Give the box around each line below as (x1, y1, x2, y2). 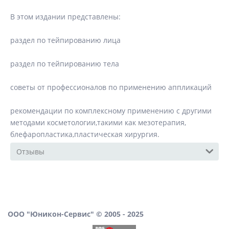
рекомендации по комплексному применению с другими (10, 106, 212, 116)
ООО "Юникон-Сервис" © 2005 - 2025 (8, 209, 144, 219)
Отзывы (16, 147, 44, 156)
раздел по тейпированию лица (10, 35, 121, 45)
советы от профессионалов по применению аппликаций (10, 82, 212, 92)
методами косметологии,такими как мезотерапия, (10, 118, 186, 127)
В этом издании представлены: (10, 12, 121, 21)
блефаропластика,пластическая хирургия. (10, 129, 159, 139)
